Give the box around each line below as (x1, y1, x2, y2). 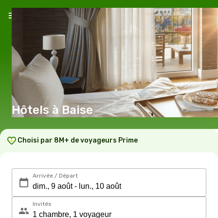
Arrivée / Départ (33, 172, 78, 179)
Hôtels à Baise (62, 103, 93, 117)
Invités (33, 200, 52, 207)
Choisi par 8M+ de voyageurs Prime (18, 136, 138, 145)
